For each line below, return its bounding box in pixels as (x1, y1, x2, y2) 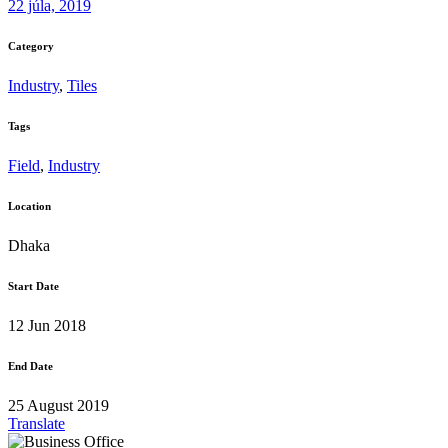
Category (8, 40, 54, 53)
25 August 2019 (8, 396, 109, 414)
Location (8, 200, 51, 213)
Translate (8, 414, 65, 432)
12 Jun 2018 (8, 317, 86, 335)
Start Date (8, 280, 59, 293)
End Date (8, 360, 53, 372)
